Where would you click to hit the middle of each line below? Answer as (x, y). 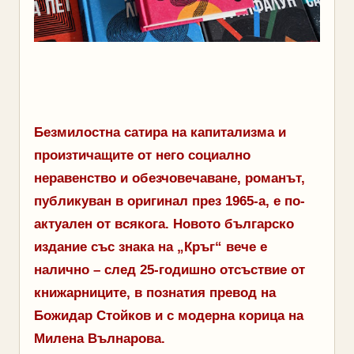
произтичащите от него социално (142, 156)
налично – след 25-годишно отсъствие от (169, 270)
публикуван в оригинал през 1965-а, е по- (169, 201)
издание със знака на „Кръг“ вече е (151, 247)
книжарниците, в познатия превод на (155, 293)
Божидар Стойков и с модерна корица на (169, 316)
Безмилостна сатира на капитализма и (160, 133)
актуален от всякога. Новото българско (164, 224)
